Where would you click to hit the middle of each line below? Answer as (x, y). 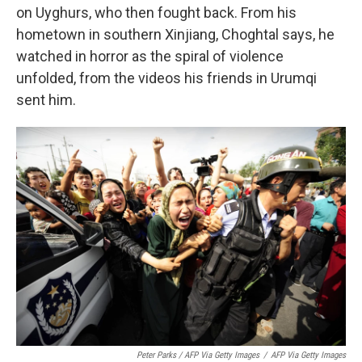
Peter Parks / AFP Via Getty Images (198, 355)
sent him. (46, 99)
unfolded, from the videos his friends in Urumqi (166, 78)
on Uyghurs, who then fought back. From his (156, 12)
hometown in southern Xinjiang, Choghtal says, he (175, 34)
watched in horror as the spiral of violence (150, 56)
